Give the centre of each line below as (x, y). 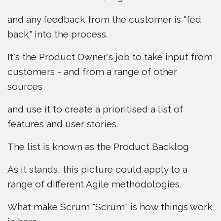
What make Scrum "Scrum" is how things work (110, 207)
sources (25, 86)
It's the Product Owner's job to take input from (110, 57)
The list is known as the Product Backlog (98, 147)
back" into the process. (57, 34)
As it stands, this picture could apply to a (97, 169)
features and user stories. (63, 124)
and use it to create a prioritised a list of (95, 109)
